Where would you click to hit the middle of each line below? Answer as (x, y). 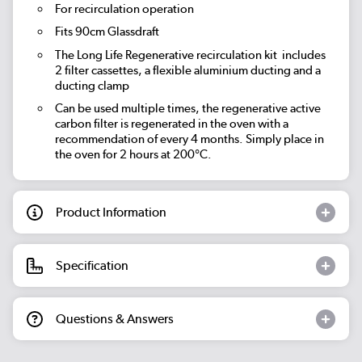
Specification (92, 265)
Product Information (111, 212)
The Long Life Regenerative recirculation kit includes (190, 55)
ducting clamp (92, 85)
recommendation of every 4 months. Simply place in (189, 139)
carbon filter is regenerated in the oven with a (171, 124)
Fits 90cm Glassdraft (107, 32)
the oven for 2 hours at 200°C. (133, 155)
